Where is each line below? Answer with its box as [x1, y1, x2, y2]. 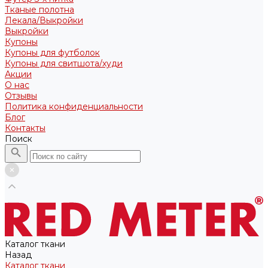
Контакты [5, 123, 45, 133]
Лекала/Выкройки [5, 15, 83, 26]
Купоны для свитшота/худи [5, 58, 123, 69]
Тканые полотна [5, 4, 74, 15]
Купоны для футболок [5, 47, 100, 58]
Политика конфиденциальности [5, 101, 143, 112]
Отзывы [5, 90, 37, 101]
